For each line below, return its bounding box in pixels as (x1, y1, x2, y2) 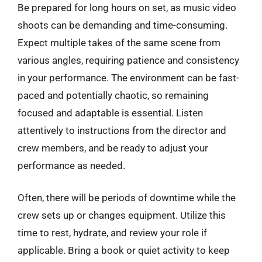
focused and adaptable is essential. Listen (18, 106, 203, 119)
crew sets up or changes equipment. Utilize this (18, 209, 226, 221)
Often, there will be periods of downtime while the (18, 192, 236, 204)
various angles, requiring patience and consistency (18, 54, 239, 66)
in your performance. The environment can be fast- (18, 71, 239, 84)
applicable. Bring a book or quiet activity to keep (18, 244, 230, 256)
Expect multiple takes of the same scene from (18, 36, 220, 49)
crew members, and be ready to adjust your (18, 142, 208, 154)
